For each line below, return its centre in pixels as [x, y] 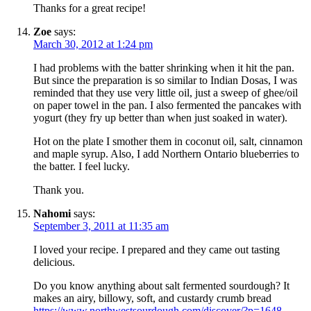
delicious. [54, 262]
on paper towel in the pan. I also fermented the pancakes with [167, 106]
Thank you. [59, 190]
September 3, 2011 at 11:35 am [101, 226]
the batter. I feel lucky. [82, 167]
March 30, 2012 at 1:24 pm [93, 44]
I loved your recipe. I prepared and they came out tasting [157, 250]
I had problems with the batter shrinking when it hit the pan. [164, 68]
